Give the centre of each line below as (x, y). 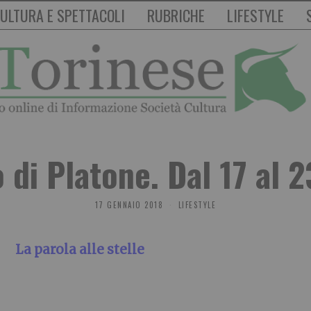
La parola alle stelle (80, 250)
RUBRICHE (176, 15)
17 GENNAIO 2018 (129, 205)
